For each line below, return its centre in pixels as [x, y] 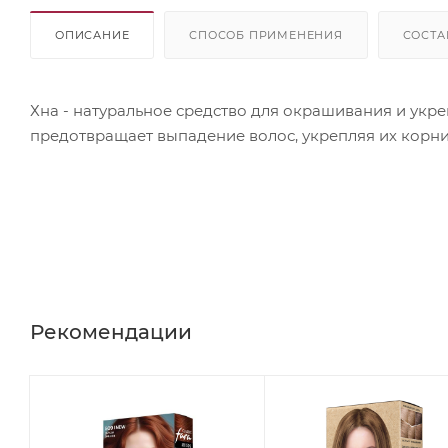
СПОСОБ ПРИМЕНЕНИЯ [266, 34]
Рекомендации [111, 331]
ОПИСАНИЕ [92, 34]
